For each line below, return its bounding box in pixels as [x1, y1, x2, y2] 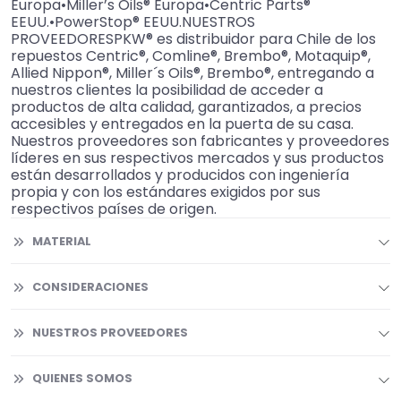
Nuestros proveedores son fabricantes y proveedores [11, 131, 389, 152]
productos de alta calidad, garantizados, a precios [11, 97, 362, 118]
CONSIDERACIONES [32, 278, 149, 294]
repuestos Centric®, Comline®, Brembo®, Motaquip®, [11, 46, 371, 67]
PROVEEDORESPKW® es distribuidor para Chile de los [11, 29, 376, 50]
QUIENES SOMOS [32, 371, 132, 387]
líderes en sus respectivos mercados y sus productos [11, 148, 384, 169]
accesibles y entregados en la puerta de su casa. [11, 114, 354, 135]
